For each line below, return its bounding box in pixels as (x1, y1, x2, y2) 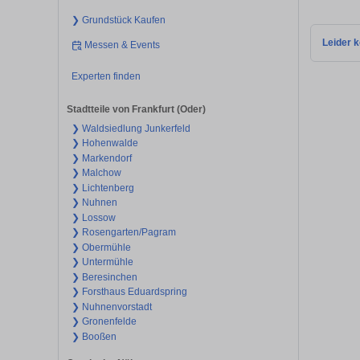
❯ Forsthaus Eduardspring (71, 286, 187, 298)
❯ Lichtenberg (71, 182, 134, 194)
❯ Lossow (71, 211, 116, 223)
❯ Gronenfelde (71, 316, 137, 328)
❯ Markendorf (71, 152, 132, 164)
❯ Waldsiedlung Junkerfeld (71, 122, 190, 134)
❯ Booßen (71, 330, 117, 342)
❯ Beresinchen (71, 271, 137, 283)
